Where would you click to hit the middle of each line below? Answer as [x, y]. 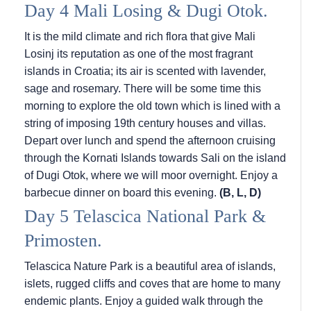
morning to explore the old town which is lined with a [152, 106]
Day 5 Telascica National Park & [145, 217]
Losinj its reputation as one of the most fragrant [138, 54]
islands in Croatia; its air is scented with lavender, [145, 72]
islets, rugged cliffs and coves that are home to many [152, 284]
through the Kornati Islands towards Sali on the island [155, 158]
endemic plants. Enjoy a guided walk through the [144, 301]
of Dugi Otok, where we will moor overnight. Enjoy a [151, 176]
